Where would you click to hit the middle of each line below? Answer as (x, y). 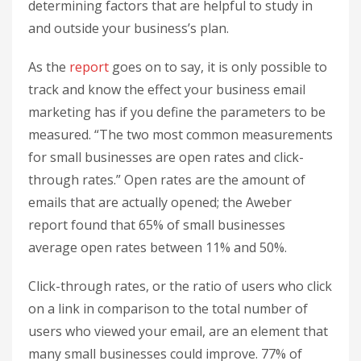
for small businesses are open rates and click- (166, 157)
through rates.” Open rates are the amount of (167, 179)
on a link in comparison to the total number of (168, 308)
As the (49, 66)
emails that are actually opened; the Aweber (160, 202)
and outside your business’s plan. (129, 28)
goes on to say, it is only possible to (218, 66)
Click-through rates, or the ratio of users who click (180, 286)
